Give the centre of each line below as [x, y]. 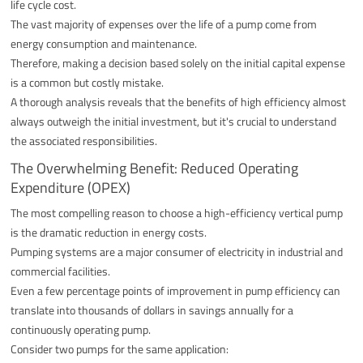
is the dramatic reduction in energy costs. [109, 232]
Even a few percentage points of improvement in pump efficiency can [176, 290]
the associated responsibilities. [84, 140]
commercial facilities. [61, 271]
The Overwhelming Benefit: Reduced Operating [155, 168]
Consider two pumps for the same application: [120, 348]
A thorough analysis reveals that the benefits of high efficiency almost [179, 101]
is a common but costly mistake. [88, 82]
